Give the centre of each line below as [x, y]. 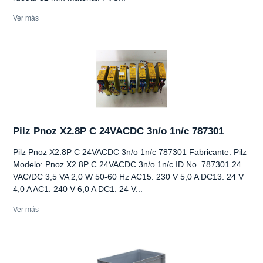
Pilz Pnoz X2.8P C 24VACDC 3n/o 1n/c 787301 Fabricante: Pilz [131, 152]
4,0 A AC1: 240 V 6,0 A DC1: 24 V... [78, 189]
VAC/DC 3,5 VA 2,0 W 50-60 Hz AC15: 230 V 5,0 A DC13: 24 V [128, 176]
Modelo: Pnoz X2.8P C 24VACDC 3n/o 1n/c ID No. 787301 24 [127, 164]
